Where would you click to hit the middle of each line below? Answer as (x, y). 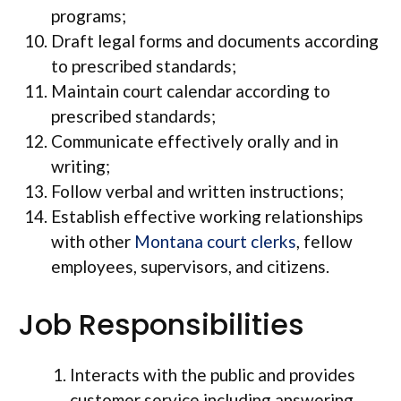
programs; (89, 16)
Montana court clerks (215, 241)
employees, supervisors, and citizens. (190, 266)
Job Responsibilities (162, 324)
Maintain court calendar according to (191, 91)
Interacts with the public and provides (213, 374)
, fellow (324, 241)
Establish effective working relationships (207, 216)
